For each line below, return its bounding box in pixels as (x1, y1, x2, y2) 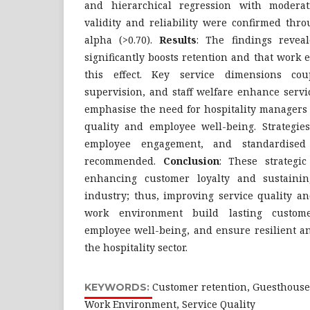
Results (159, 33, 197, 46)
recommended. (84, 154, 163, 167)
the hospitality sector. (84, 241, 188, 254)
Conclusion (163, 154, 219, 167)
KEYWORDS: (84, 281, 152, 293)
